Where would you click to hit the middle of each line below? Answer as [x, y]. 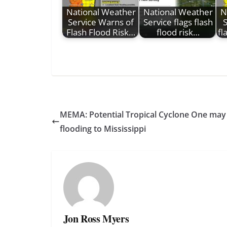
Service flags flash [178, 22]
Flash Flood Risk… [101, 32]
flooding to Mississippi [103, 128]
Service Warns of [101, 22]
